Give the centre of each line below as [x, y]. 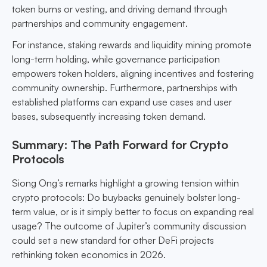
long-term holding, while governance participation [116, 59]
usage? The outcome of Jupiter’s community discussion [129, 226]
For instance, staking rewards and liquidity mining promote [132, 45]
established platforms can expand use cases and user [122, 102]
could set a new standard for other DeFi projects [113, 240]
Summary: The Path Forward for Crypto [120, 145]
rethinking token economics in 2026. [89, 255]
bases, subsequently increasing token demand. [109, 117]
